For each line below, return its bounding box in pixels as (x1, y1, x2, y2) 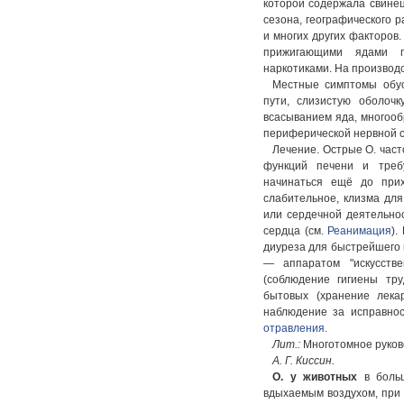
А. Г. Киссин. (272, 354, 335, 367)
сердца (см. (263, 225, 328, 237)
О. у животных (272, 371, 358, 383)
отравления (263, 322, 325, 335)
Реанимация (327, 225, 392, 237)
